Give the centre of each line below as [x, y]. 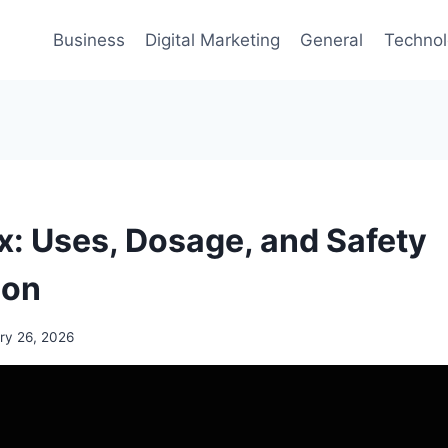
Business [88, 39]
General [332, 39]
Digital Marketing [212, 39]
